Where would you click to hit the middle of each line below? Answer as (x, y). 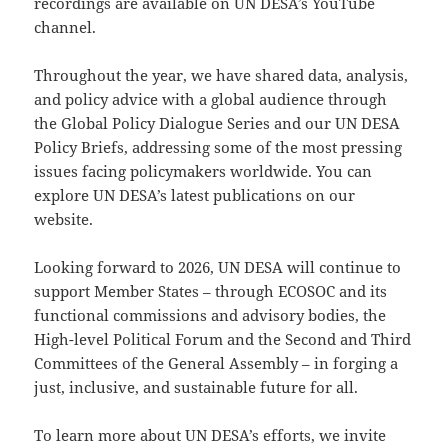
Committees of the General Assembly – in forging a (216, 363)
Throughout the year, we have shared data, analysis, (221, 75)
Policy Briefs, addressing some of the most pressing (218, 147)
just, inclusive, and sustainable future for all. (196, 387)
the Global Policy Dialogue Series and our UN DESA (217, 123)
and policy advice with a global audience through (211, 99)
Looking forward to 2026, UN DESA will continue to (218, 267)
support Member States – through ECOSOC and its (211, 291)
